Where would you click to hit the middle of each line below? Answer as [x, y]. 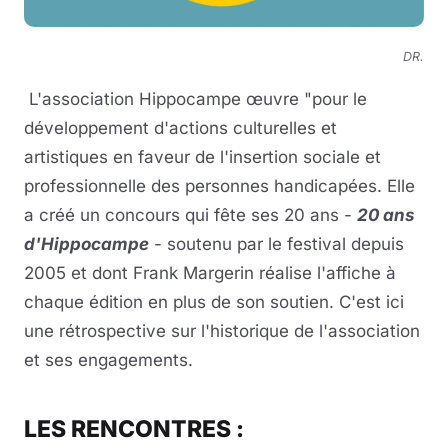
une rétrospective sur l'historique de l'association [222, 331]
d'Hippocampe [86, 244]
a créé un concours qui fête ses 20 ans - [190, 215]
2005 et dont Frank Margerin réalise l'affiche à [210, 273]
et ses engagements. [108, 360]
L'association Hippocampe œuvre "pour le [195, 99]
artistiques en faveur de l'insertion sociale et [202, 157]
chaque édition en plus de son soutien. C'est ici [214, 302]
